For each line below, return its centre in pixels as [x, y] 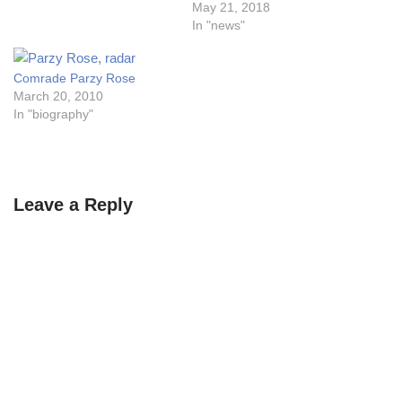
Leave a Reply [73, 204]
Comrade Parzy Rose [74, 78]
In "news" [218, 25]
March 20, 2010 [58, 96]
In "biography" [53, 114]
